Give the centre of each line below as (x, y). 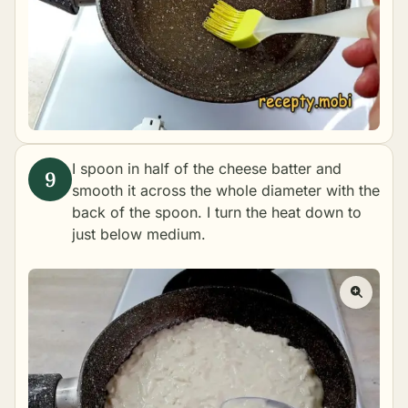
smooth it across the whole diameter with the (226, 191)
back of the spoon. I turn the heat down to (217, 213)
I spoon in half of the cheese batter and (207, 169)
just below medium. (139, 235)
